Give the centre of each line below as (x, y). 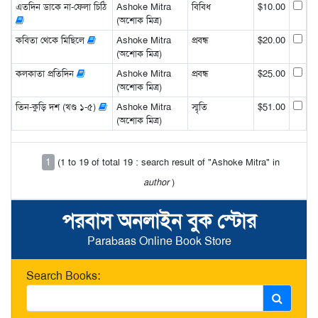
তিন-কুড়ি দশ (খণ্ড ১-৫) (57, 106)
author (156, 182)
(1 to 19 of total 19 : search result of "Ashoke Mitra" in (168, 162)
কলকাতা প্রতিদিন (46, 73)
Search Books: (63, 275)
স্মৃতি (199, 106)
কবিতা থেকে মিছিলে (51, 40)
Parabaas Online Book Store (159, 241)
